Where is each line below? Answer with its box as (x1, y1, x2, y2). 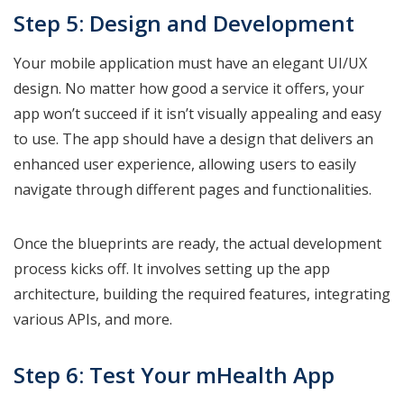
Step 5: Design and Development (14, 7, 354, 38)
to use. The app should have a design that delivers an (14, 128, 373, 149)
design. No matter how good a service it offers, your (14, 78, 364, 98)
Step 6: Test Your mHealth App (14, 359, 335, 390)
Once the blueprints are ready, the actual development (14, 233, 381, 253)
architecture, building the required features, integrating (14, 283, 390, 304)
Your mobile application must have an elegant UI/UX (14, 52, 367, 73)
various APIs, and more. (14, 308, 176, 329)
